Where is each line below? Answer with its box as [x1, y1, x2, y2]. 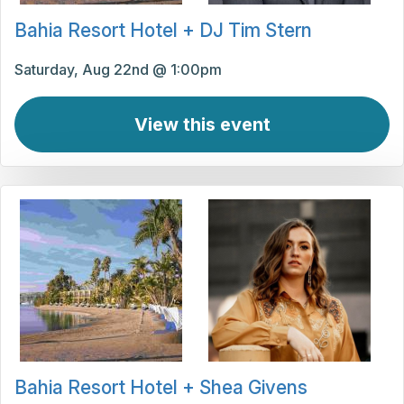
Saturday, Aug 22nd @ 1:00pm [14, 60, 222, 79]
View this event [133, 114, 271, 136]
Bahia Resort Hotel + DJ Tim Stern [14, 19, 312, 42]
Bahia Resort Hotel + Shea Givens [14, 376, 308, 399]
